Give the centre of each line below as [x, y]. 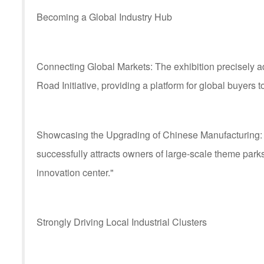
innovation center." [75, 172]
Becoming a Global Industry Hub [104, 17]
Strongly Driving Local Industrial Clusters [122, 222]
